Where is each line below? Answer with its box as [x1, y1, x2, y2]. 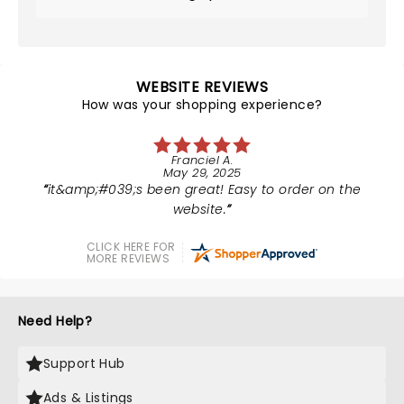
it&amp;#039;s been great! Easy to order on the [48, 180, 362, 198]
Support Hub [43, 354, 125, 372]
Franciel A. [170, 151, 234, 169]
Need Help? [18, 312, 93, 330]
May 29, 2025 [162, 164, 242, 181]
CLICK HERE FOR [87, 239, 175, 254]
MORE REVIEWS [87, 251, 170, 266]
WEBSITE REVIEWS [135, 77, 269, 97]
